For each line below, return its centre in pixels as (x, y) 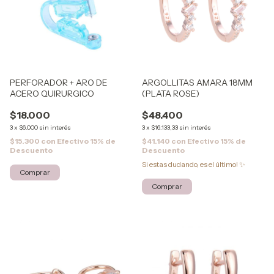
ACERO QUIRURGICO (52, 94)
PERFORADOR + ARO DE (59, 83)
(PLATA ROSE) (171, 94)
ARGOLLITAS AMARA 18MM (197, 83)
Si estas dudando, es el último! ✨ (194, 164)
